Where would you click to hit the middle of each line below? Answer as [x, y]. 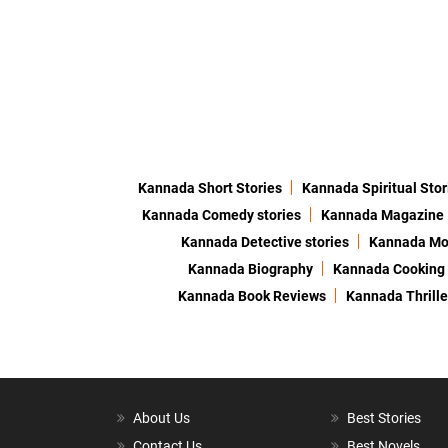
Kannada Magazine [382, 215]
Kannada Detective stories [264, 242]
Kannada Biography [250, 269]
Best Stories [383, 418]
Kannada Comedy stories [221, 215]
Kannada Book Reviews [252, 296]
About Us [161, 418]
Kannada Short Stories [209, 188]
